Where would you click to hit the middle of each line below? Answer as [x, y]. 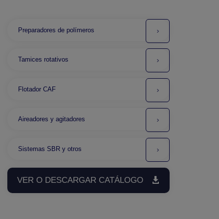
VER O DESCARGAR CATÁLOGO [80, 180]
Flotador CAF [37, 89]
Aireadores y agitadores [51, 119]
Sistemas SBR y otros [50, 149]
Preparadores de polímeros [56, 30]
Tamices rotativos [43, 60]
